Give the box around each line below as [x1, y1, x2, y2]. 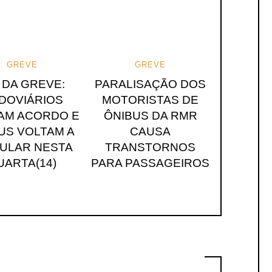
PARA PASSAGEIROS [91, 156, 210, 169]
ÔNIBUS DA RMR [103, 109, 197, 122]
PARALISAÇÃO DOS [95, 77, 206, 90]
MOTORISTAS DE [102, 93, 199, 106]
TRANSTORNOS [105, 140, 196, 154]
